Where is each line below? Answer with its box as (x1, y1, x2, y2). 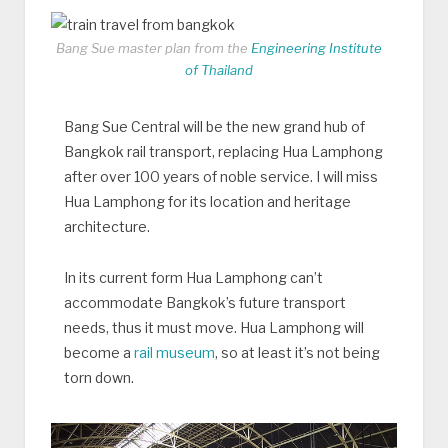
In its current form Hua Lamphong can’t (63, 268, 323, 286)
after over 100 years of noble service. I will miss (63, 167, 378, 185)
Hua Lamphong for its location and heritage (63, 192, 351, 210)
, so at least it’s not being (214, 343, 380, 361)
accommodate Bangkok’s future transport (63, 293, 346, 311)
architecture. (63, 217, 150, 235)
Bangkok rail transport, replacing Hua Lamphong (63, 142, 383, 160)
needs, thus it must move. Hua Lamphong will (63, 318, 364, 336)
